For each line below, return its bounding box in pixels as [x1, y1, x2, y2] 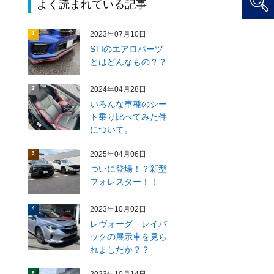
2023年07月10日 [90, 30, 147, 39]
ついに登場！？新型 [90, 164, 168, 174]
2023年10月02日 [90, 205, 147, 213]
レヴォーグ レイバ [90, 219, 168, 229]
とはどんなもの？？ [90, 57, 168, 67]
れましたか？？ [90, 245, 150, 254]
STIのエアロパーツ [90, 44, 164, 54]
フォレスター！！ [90, 177, 159, 187]
